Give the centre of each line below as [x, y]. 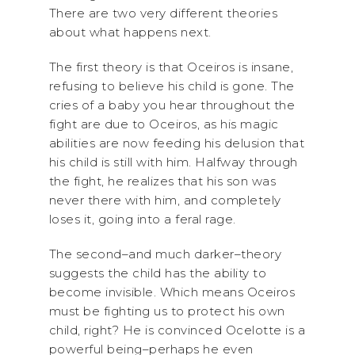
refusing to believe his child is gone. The [172, 86]
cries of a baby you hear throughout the [172, 105]
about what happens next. [130, 32]
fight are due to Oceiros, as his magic [164, 124]
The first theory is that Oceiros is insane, [171, 67]
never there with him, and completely [165, 200]
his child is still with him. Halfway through [173, 162]
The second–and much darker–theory [165, 254]
